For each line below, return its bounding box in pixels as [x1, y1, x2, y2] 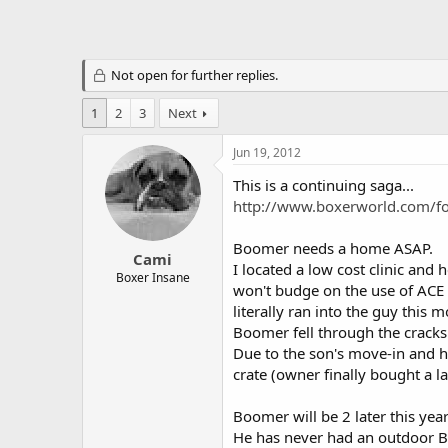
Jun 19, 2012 [233, 144, 301, 161]
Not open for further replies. [107, 66, 278, 84]
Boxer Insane [115, 268, 190, 286]
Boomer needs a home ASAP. [233, 238, 433, 258]
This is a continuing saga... [233, 175, 414, 195]
